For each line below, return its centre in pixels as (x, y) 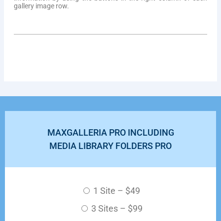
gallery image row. (41, 6)
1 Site (104, 190)
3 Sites (104, 208)
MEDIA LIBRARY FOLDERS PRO (110, 146)
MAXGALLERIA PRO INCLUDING (110, 132)
